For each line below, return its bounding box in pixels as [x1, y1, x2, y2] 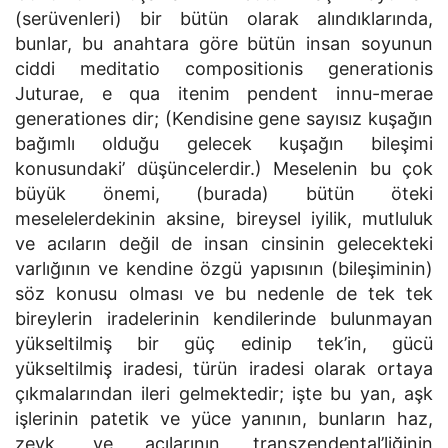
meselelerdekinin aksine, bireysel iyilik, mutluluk [15, 208, 433, 229]
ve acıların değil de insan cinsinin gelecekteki [15, 233, 433, 254]
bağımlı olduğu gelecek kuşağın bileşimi [15, 133, 433, 154]
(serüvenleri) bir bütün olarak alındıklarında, [15, 8, 433, 29]
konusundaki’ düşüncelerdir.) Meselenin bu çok [15, 158, 433, 179]
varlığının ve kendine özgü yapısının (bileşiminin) [15, 258, 433, 279]
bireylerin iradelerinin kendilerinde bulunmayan [15, 308, 433, 329]
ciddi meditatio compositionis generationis [15, 58, 433, 79]
